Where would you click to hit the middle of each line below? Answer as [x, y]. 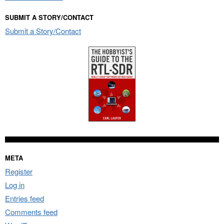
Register [19, 171]
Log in [15, 185]
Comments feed [31, 212]
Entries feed [24, 198]
